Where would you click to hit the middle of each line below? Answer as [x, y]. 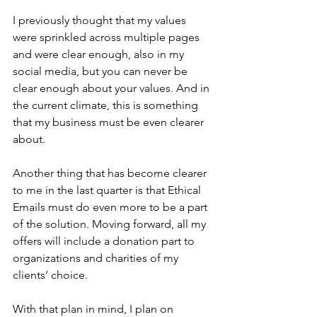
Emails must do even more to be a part [111, 207]
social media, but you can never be [102, 71]
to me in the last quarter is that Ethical [108, 190]
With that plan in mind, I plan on [94, 309]
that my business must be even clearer [110, 122]
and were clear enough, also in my [100, 54]
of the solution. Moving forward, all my [111, 224]
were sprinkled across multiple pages [108, 37]
